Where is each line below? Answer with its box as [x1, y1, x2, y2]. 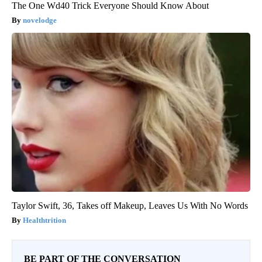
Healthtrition [23, 215, 66, 225]
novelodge [23, 15, 57, 25]
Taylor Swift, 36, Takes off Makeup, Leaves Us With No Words [12, 200, 248, 211]
